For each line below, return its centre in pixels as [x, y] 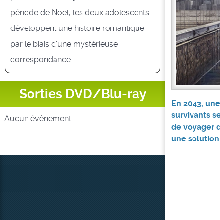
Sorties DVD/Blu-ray [82, 94]
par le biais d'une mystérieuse [64, 44]
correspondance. [41, 59]
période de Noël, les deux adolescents [80, 12]
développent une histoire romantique [78, 28]
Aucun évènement [38, 118]
